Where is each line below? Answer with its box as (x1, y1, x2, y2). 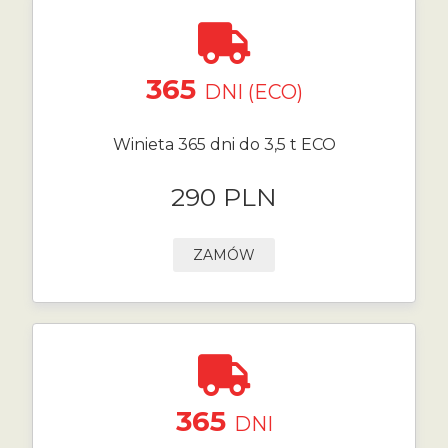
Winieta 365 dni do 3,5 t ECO (112, 135, 336, 154)
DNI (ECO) (203, 80, 303, 104)
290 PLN (171, 182, 277, 212)
